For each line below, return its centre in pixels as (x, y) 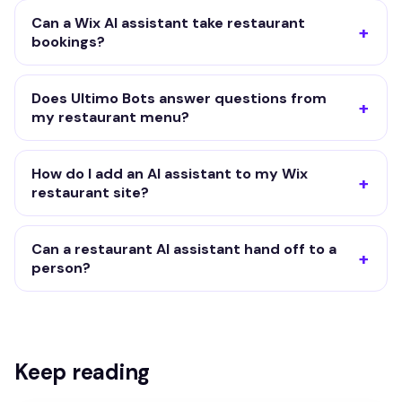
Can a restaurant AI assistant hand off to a (184, 249)
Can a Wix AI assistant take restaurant (168, 22)
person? (61, 267)
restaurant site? (90, 192)
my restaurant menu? (110, 117)
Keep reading (83, 371)
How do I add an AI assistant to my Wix (170, 173)
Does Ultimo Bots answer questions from (179, 98)
